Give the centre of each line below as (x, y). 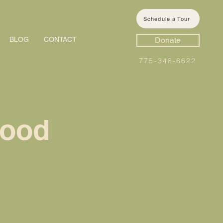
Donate (168, 40)
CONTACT (60, 39)
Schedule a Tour (167, 19)
